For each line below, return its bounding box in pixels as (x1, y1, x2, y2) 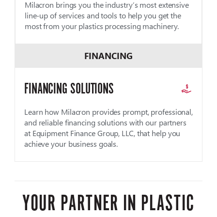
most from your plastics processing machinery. (24, 20, 179, 31)
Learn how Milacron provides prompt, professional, (24, 106, 193, 117)
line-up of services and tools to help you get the (24, 10, 181, 20)
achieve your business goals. (24, 138, 118, 149)
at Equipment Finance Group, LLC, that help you (24, 127, 181, 138)
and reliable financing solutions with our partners (24, 117, 186, 127)
